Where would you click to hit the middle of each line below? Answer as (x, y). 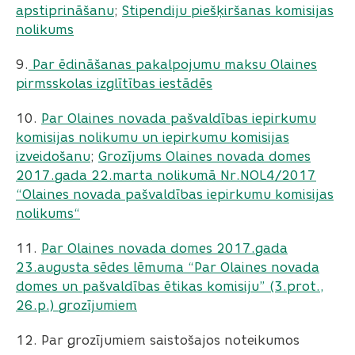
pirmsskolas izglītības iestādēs (114, 84)
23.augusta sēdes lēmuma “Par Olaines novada (168, 267)
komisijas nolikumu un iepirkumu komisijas (153, 137)
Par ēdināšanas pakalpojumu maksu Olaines (173, 65)
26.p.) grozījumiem (76, 305)
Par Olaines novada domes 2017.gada (164, 248)
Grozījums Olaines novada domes (204, 157)
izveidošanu (53, 157)
